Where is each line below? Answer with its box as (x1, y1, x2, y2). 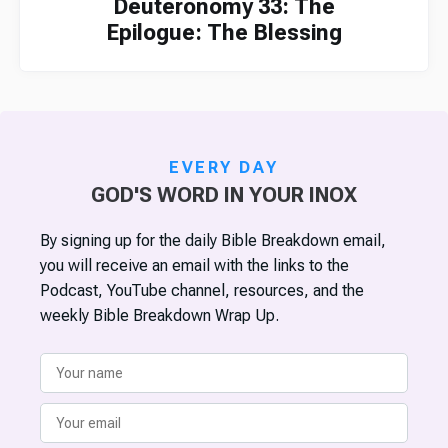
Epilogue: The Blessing (106, 20, 342, 46)
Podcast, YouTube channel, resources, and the (40, 281, 364, 301)
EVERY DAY (169, 158, 279, 178)
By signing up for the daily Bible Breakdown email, (40, 231, 386, 251)
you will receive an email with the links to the (40, 256, 349, 276)
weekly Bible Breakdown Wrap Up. (40, 306, 279, 326)
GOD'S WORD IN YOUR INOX (91, 183, 357, 208)
